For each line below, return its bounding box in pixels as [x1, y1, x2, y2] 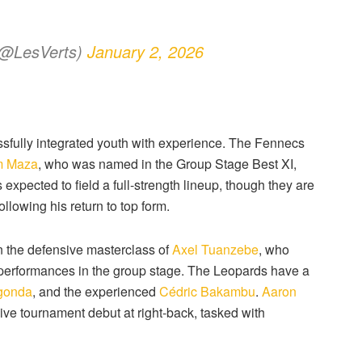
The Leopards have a [187, 261, 309, 280]
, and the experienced [32, 282, 159, 301]
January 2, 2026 [87, 39, 204, 63]
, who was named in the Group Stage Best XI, [38, 154, 297, 174]
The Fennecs [229, 133, 305, 153]
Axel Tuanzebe [172, 240, 259, 259]
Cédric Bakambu [159, 282, 255, 301]
